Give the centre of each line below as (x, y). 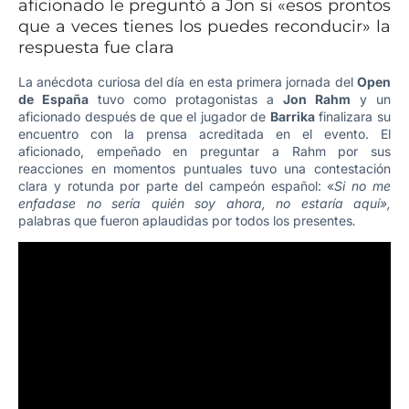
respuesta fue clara (96, 47)
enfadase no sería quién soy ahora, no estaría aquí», (204, 203)
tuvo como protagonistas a (186, 99)
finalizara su (353, 116)
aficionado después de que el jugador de (144, 116)
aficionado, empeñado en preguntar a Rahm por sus (204, 151)
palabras (44, 220)
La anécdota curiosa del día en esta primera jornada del (188, 82)
